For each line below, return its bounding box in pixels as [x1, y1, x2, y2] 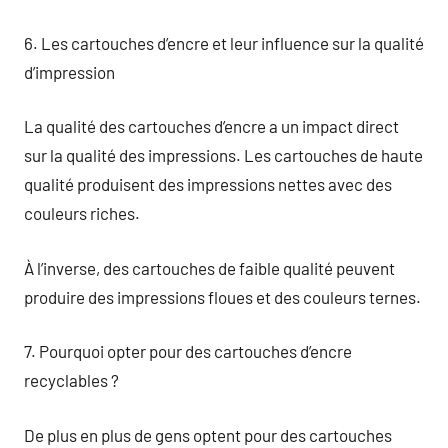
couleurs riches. [24, 203, 140, 223]
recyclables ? [24, 370, 119, 390]
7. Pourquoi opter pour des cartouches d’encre [24, 341, 352, 361]
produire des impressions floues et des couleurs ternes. [24, 286, 421, 307]
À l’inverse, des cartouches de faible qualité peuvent [24, 257, 395, 278]
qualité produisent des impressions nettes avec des [24, 174, 392, 194]
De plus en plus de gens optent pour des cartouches [24, 424, 392, 445]
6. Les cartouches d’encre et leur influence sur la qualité [24, 32, 424, 53]
